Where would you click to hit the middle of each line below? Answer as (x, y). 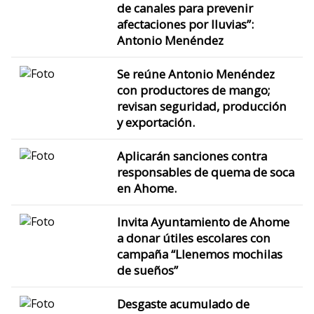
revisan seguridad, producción (202, 106)
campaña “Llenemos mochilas (199, 254)
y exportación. (156, 122)
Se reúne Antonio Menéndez (196, 74)
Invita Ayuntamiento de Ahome (203, 221)
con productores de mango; (193, 90)
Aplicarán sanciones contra (192, 156)
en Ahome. (146, 188)
